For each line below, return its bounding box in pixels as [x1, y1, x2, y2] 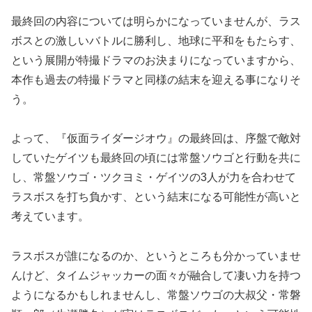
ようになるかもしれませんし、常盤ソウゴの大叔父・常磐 [11, 289, 301, 302]
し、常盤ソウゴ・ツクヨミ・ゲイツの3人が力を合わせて [11, 171, 296, 184]
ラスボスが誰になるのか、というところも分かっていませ [11, 250, 301, 263]
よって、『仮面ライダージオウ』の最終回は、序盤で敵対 [11, 132, 301, 145]
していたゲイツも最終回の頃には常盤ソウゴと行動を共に [11, 152, 301, 164]
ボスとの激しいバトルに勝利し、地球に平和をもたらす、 [11, 34, 301, 47]
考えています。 [11, 210, 89, 223]
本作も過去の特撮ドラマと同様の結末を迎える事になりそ [11, 73, 301, 86]
